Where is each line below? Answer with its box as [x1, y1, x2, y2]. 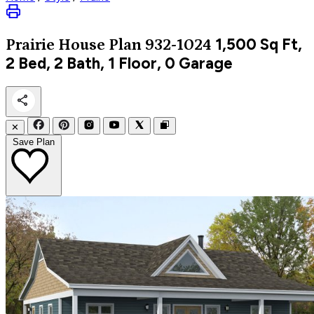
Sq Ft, [257, 34, 302, 54]
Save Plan [13, 136, 55, 147]
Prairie [6, 36, 58, 54]
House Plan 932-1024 [58, 36, 212, 54]
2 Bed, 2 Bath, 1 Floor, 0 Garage [6, 53, 233, 73]
